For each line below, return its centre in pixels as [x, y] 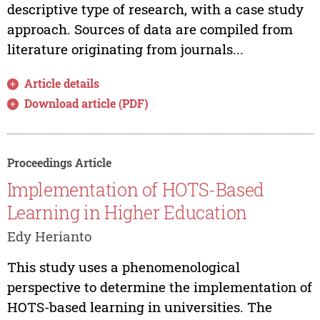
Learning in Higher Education [127, 212]
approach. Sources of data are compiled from [150, 29]
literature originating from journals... [125, 49]
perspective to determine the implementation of [159, 286]
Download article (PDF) [87, 104]
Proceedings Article [59, 163]
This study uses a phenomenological [123, 266]
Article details [62, 84]
